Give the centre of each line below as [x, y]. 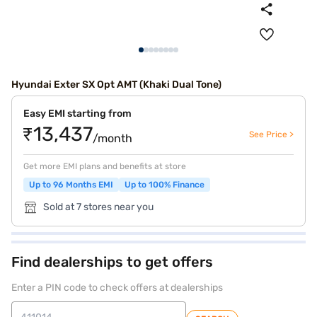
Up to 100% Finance [165, 185]
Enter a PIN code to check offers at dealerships [117, 288]
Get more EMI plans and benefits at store [105, 166]
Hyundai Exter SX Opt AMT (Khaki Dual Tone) [116, 85]
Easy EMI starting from [77, 114]
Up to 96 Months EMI [71, 185]
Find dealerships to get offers [112, 262]
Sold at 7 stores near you [98, 207]
